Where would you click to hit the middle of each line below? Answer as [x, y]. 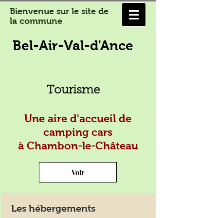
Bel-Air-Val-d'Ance [73, 45]
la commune [36, 21]
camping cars [78, 132]
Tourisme [73, 91]
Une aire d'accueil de [78, 118]
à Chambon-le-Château [78, 146]
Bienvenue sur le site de [59, 11]
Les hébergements [53, 208]
